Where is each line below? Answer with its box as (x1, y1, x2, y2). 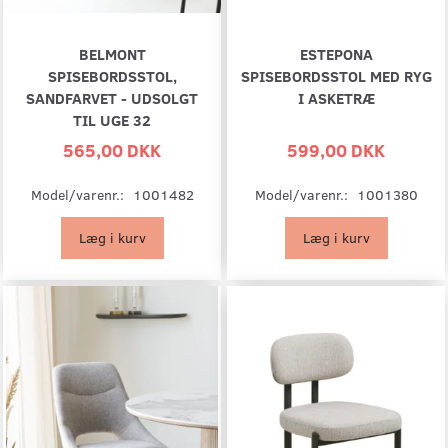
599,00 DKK (287, 136, 385, 162)
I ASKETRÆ (297, 86, 375, 108)
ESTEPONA (299, 42, 373, 64)
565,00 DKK (63, 136, 161, 162)
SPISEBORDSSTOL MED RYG (240, 64, 432, 86)
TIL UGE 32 (73, 108, 151, 130)
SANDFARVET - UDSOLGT (26, 86, 198, 108)
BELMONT (78, 42, 146, 64)
